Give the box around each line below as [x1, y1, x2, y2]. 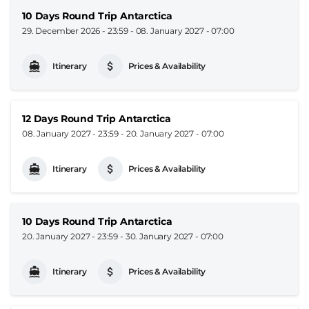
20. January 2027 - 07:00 [126, 128, 224, 139]
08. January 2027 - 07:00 [135, 25, 235, 36]
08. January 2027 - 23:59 [22, 128, 119, 139]
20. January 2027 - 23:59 [22, 230, 119, 241]
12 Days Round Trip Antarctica [22, 112, 171, 125]
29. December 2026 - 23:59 [22, 25, 128, 36]
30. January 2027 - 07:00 [125, 230, 223, 241]
